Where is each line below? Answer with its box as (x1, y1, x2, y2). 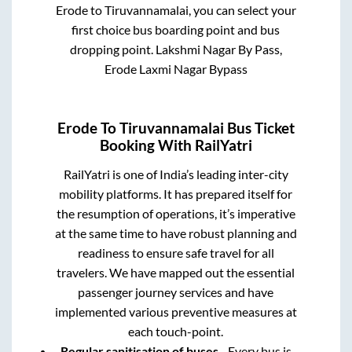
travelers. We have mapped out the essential (57, 265, 295, 280)
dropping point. (69, 41, 156, 57)
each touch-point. (128, 324, 224, 339)
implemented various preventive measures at (54, 304, 297, 320)
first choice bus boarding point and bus (71, 21, 280, 37)
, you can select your (188, 2, 296, 17)
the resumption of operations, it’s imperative (56, 206, 295, 222)
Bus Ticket (224, 119, 295, 137)
